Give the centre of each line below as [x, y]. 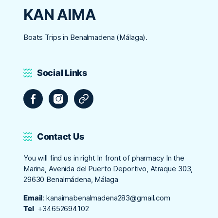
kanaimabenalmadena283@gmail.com [108, 198]
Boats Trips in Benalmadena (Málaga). [86, 37]
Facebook [49, 94]
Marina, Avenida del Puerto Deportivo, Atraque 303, [108, 169]
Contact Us [61, 136]
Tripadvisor [101, 94]
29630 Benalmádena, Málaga [71, 179]
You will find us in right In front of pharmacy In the [104, 158]
